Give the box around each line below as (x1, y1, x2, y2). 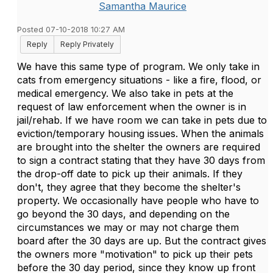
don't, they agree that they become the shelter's (17, 181, 241, 193)
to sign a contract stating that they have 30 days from (17, 154, 265, 166)
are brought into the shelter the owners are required (17, 141, 260, 153)
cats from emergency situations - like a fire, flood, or (17, 74, 261, 86)
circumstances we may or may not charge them (17, 221, 239, 233)
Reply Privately (60, 40, 114, 49)
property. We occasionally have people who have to (17, 194, 259, 207)
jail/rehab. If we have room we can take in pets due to (17, 114, 267, 126)
